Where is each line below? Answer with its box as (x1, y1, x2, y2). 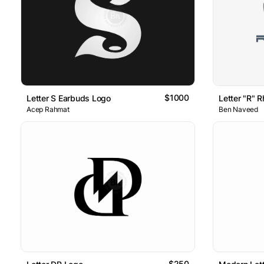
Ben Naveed (219, 104, 258, 114)
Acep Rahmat (27, 104, 70, 114)
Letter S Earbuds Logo (27, 93, 111, 103)
